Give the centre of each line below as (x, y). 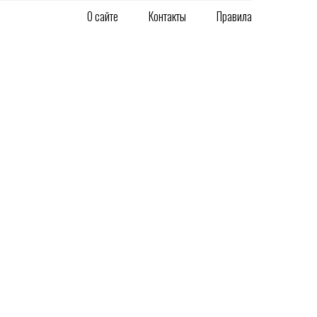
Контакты (167, 16)
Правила (234, 16)
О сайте (103, 16)
